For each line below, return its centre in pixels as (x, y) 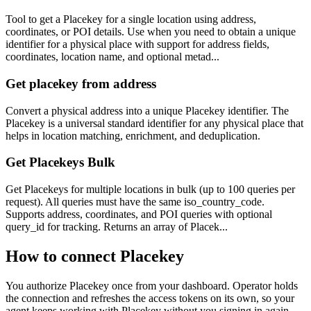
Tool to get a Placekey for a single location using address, (131, 19)
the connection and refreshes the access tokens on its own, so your (150, 298)
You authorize (37, 286)
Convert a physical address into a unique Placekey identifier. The (147, 110)
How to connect (63, 257)
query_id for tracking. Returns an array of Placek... (117, 227)
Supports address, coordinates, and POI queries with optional (139, 215)
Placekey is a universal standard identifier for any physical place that (154, 123)
